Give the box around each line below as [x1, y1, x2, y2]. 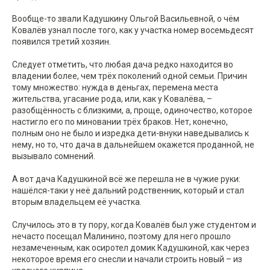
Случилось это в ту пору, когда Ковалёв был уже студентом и [12, 220, 256, 230]
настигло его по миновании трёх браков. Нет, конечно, [12, 117, 228, 127]
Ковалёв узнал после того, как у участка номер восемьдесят [12, 25, 254, 36]
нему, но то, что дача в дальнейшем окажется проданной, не [12, 140, 254, 150]
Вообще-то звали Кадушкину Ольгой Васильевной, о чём [12, 14, 239, 24]
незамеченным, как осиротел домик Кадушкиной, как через [12, 243, 250, 253]
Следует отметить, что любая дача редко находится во [12, 60, 233, 70]
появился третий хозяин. [12, 37, 111, 47]
